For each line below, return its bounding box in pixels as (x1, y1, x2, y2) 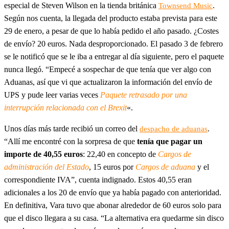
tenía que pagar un (137, 136, 202, 146)
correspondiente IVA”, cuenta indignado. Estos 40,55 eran (4, 175, 192, 184)
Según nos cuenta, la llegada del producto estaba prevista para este (4, 13, 217, 22)
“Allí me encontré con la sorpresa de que (4, 136, 137, 146)
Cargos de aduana (135, 162, 195, 171)
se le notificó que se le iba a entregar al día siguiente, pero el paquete (4, 52, 224, 61)
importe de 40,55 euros (4, 149, 83, 158)
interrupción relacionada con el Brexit (4, 103, 127, 112)
